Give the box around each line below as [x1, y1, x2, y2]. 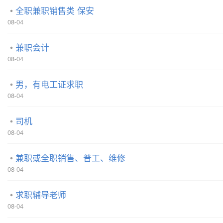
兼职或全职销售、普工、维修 [15, 151, 125, 164]
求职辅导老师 [15, 188, 66, 201]
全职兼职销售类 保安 [15, 3, 94, 16]
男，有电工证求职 [15, 77, 83, 90]
